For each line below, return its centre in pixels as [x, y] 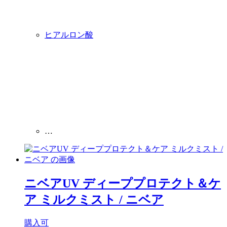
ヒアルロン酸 [69, 34]
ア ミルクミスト [72, 199]
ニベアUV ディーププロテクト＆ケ [123, 183]
